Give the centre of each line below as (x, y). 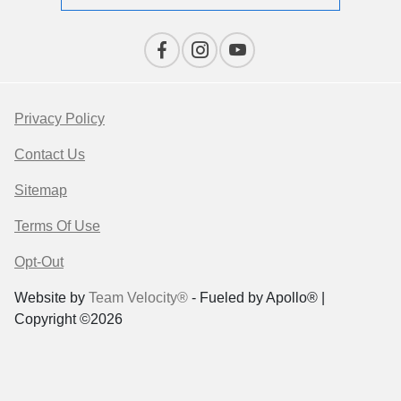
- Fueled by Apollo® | (256, 298)
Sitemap (41, 191)
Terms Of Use (57, 226)
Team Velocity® (138, 298)
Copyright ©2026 (68, 320)
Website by (51, 298)
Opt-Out (39, 262)
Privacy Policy (60, 119)
